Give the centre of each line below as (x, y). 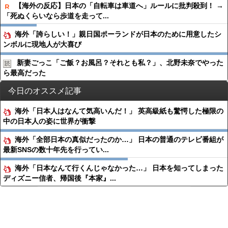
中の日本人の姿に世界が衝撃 (49, 121)
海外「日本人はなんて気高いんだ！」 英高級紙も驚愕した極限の (119, 111)
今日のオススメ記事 (45, 91)
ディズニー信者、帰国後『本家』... (60, 178)
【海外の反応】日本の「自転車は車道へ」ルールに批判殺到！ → (119, 6)
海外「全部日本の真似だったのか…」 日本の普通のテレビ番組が (119, 139)
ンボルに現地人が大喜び (42, 44)
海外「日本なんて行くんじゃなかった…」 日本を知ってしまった (119, 168)
